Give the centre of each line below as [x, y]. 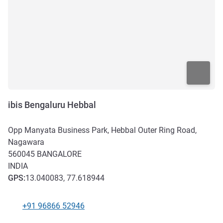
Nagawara [26, 142]
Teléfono [23, 211]
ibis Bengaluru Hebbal [52, 105]
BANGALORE [59, 154]
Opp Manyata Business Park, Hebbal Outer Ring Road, [102, 130]
